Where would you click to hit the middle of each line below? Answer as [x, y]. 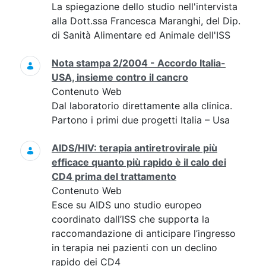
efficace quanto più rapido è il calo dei [139, 162]
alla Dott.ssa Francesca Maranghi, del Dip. [146, 21]
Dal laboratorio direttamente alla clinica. [142, 106]
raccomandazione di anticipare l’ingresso [144, 233]
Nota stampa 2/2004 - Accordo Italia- [139, 63]
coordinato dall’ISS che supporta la [131, 219]
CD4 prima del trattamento [114, 176]
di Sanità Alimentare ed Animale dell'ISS [141, 35]
